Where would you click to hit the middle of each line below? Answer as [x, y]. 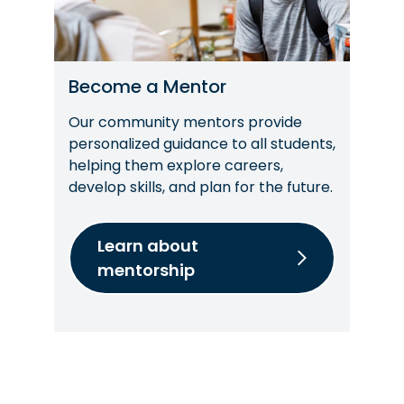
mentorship [146, 270]
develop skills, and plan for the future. [201, 187]
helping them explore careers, [176, 165]
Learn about [148, 245]
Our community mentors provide [185, 122]
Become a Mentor [147, 86]
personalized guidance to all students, [202, 143]
